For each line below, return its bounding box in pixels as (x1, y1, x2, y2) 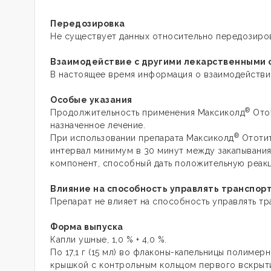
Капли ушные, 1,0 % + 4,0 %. (50, 235, 167, 244)
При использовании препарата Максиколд (50, 133, 234, 143)
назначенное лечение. (50, 120, 145, 130)
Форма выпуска (50, 222, 123, 232)
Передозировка (50, 19, 125, 28)
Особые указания (50, 95, 132, 105)
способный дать (102, 158, 172, 168)
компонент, (50, 158, 100, 168)
